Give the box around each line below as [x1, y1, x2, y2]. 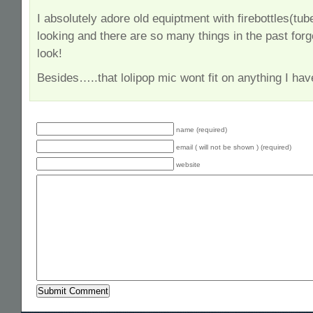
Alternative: [29, 303, 72, 312]
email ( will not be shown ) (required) [176, 143, 291, 151]
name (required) [176, 126, 227, 133]
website [176, 161, 201, 168]
